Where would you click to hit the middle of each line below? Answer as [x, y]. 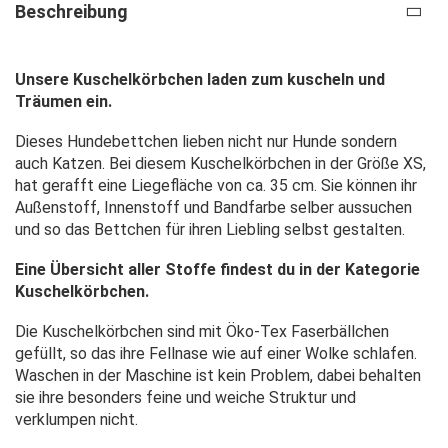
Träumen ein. [63, 101]
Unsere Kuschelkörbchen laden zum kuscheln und [200, 79]
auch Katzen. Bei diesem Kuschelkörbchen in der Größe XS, [220, 163]
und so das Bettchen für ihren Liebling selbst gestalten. [210, 229]
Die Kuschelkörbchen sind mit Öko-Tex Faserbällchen [202, 331]
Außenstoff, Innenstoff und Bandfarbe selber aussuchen [213, 207]
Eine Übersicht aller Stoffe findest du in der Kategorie [217, 269]
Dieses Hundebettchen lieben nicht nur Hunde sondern [206, 141]
